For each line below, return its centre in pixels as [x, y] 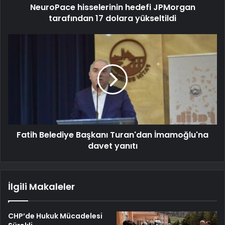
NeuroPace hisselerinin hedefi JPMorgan [113, 8]
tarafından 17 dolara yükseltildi [113, 19]
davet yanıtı [113, 146]
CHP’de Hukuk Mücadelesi [55, 216]
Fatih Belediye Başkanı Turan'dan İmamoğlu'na [113, 135]
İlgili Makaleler [41, 187]
